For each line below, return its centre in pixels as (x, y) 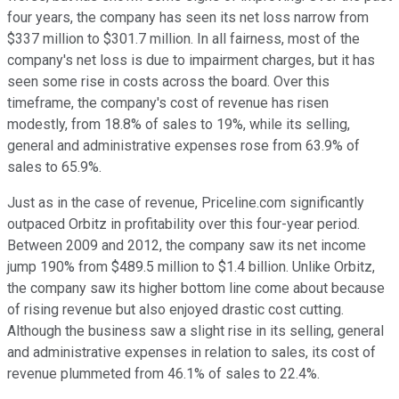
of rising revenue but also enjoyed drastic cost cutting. (175, 309)
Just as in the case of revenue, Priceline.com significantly (186, 202)
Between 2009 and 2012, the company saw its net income (187, 245)
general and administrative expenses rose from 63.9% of (183, 145)
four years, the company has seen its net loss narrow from (188, 17)
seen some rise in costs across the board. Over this (168, 81)
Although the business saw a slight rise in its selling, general (195, 330)
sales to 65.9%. (54, 167)
